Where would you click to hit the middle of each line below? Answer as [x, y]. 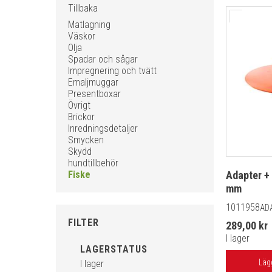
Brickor [81, 117]
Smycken [86, 140]
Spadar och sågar [103, 59]
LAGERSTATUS [114, 249]
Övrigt [79, 105]
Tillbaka [83, 8]
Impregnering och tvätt [112, 71]
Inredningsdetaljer [103, 128]
